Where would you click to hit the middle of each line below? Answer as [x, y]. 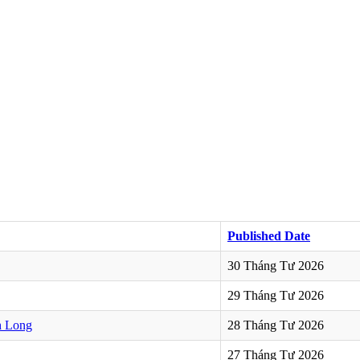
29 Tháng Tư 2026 [276, 295]
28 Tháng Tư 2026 [276, 325]
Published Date [269, 235]
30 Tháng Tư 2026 [276, 265]
